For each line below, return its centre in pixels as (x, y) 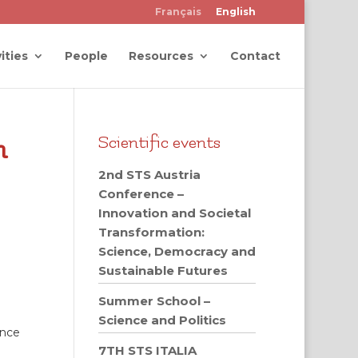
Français (179, 12)
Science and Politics (163, 320)
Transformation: (152, 232)
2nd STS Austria (150, 175)
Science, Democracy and (177, 251)
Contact (255, 56)
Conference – (141, 194)
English (236, 12)
